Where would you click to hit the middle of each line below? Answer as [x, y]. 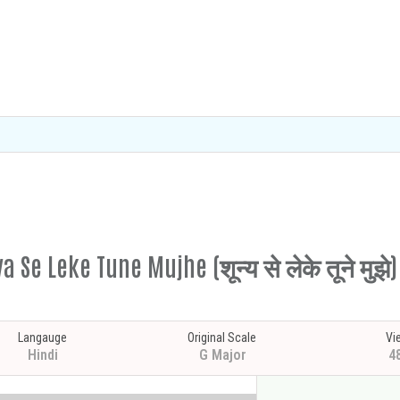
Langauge [42, 337]
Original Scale [222, 337]
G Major [223, 355]
